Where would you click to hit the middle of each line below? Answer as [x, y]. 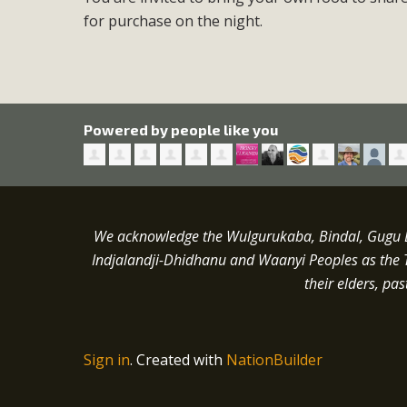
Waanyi [282, 260]
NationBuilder [275, 360]
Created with [182, 360]
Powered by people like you [181, 129]
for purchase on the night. [174, 20]
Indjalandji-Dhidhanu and [175, 260]
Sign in [107, 360]
